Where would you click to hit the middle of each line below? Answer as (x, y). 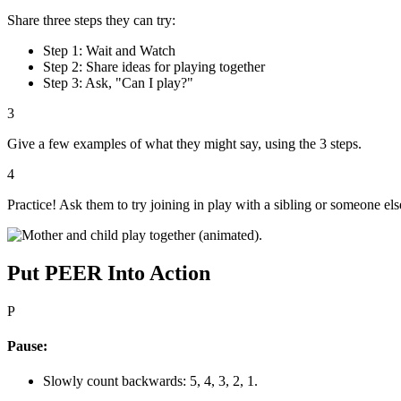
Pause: (27, 346)
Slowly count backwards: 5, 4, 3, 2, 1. (150, 381)
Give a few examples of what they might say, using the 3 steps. (184, 143)
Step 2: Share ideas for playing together (154, 66)
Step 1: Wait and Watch (109, 50)
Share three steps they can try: (91, 20)
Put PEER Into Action (109, 273)
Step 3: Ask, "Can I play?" (118, 82)
